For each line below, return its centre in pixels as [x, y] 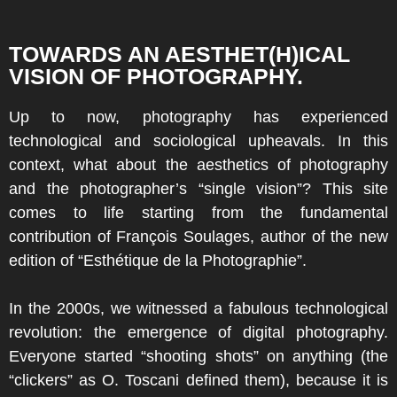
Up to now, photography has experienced [198, 117]
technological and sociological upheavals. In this [198, 141]
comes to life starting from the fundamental [198, 213]
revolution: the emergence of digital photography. [198, 332]
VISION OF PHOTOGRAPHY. [156, 76]
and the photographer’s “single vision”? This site [198, 189]
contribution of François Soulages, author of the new [198, 237]
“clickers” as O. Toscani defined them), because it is [198, 380]
